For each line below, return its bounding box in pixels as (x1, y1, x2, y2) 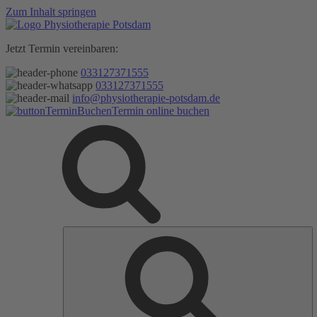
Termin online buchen (112, 105, 209, 117)
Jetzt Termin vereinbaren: (6, 42, 118, 54)
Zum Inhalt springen (6, 6, 96, 18)
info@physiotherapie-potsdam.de (72, 92, 220, 104)
